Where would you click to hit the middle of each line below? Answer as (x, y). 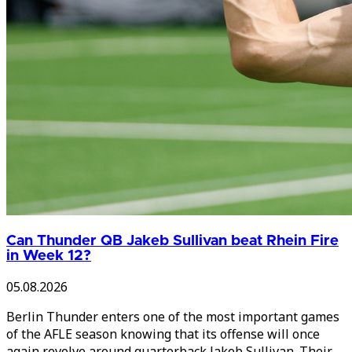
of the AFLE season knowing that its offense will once (163, 334)
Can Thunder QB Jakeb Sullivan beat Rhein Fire (172, 241)
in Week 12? (49, 256)
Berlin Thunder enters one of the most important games (173, 317)
